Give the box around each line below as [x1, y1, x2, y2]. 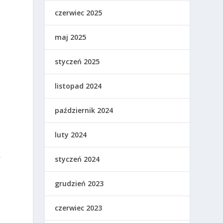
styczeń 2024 [55, 154, 100, 164]
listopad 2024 [55, 81, 102, 91]
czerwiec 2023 [55, 203, 103, 213]
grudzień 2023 [55, 179, 104, 189]
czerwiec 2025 [55, 8, 103, 18]
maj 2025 [55, 32, 87, 42]
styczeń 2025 [55, 57, 100, 67]
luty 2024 [55, 130, 87, 140]
